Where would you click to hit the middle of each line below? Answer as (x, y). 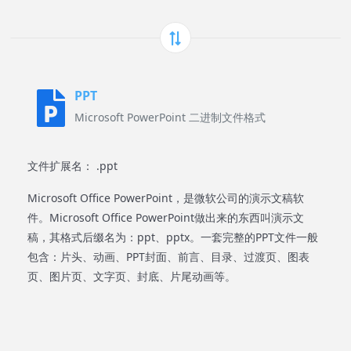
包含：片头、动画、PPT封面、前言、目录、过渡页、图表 (168, 257)
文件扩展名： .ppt (72, 166)
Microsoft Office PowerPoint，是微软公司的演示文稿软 (166, 198)
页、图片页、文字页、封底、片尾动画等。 (132, 276)
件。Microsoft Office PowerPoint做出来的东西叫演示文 (166, 217)
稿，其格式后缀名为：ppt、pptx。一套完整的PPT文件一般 (173, 237)
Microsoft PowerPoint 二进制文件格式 (170, 117)
